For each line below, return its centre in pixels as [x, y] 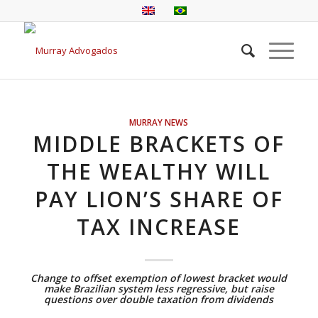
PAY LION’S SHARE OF [159, 199]
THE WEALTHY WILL [159, 171]
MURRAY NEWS [159, 122]
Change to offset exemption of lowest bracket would [159, 278]
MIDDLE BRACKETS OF [159, 144]
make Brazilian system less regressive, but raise [159, 289]
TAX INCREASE [159, 227]
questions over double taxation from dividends [159, 299]
